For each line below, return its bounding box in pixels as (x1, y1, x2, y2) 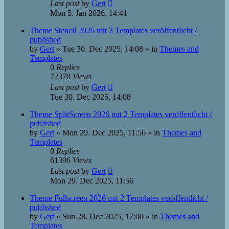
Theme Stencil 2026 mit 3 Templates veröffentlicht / (30, 26, 197, 35)
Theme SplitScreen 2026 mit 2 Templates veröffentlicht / (30, 110, 212, 119)
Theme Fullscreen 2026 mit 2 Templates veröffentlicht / (30, 194, 208, 202)
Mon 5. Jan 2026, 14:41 (50, 9, 127, 17)
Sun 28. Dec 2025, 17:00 (62, 212, 144, 221)
